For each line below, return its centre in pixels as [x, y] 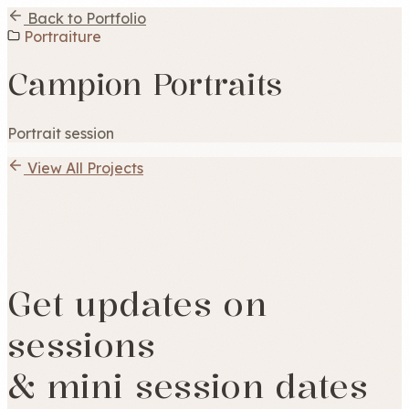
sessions [81, 344]
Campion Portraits [145, 85]
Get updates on [137, 303]
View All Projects [85, 168]
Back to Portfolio [87, 18]
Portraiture [63, 37]
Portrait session [61, 133]
